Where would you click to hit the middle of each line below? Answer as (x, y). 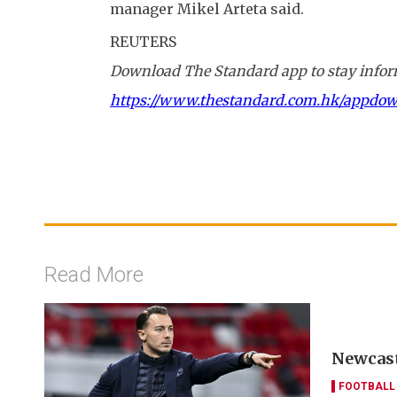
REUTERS (143, 41)
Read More (94, 274)
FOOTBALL (367, 387)
